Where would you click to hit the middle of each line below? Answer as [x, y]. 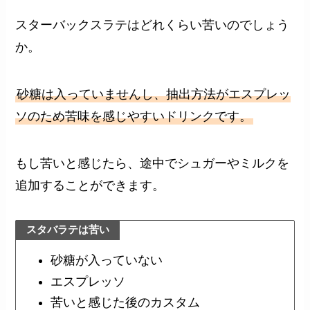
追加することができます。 [90, 185]
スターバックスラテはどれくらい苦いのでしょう [153, 25]
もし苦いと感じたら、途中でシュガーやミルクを [153, 163]
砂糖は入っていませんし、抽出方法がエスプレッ [154, 94]
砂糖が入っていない [106, 261]
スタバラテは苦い [67, 230]
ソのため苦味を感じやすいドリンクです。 [134, 116]
